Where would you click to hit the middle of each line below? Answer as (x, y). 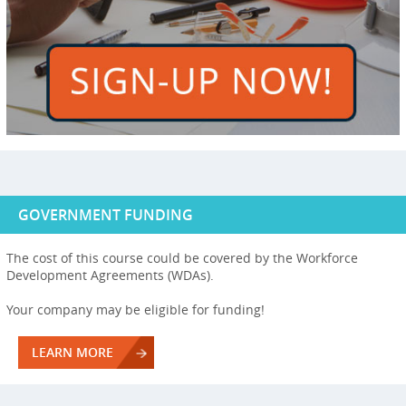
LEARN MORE (72, 352)
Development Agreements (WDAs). (110, 275)
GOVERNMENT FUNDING (106, 215)
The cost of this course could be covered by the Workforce (182, 258)
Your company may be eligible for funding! (135, 309)
